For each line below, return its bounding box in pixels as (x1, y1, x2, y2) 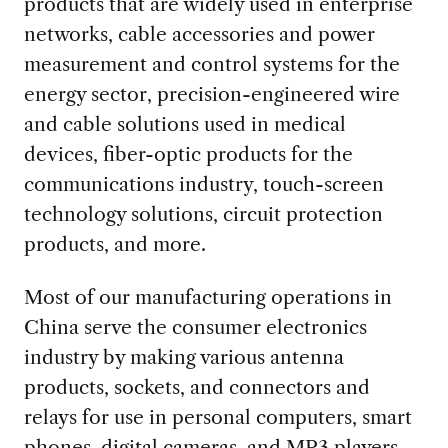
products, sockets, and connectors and (23, 374, 370, 399)
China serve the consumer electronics (23, 314, 367, 339)
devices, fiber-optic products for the (23, 141, 353, 166)
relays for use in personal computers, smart (23, 404, 412, 429)
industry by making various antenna (23, 344, 344, 369)
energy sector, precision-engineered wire (23, 81, 400, 106)
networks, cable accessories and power (23, 21, 375, 46)
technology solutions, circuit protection (23, 201, 383, 226)
